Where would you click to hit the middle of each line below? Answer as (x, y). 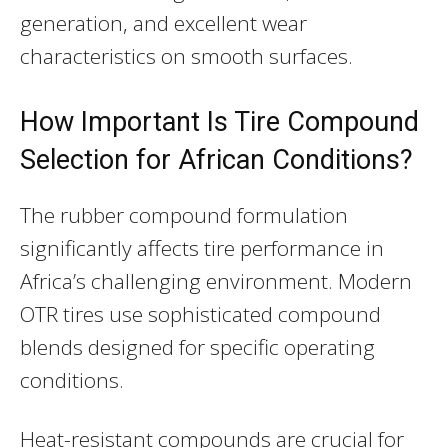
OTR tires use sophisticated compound (200, 313)
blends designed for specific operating (197, 346)
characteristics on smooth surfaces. (186, 55)
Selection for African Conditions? (216, 159)
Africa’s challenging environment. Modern (216, 280)
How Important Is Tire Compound (219, 121)
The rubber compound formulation (184, 214)
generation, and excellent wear (163, 22)
